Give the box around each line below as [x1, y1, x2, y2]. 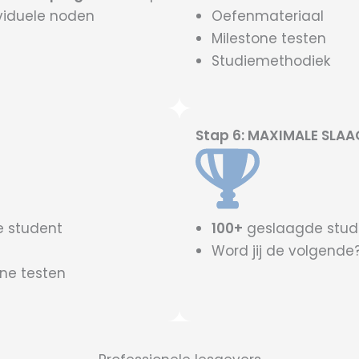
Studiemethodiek [212, 50, 330, 71]
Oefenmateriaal [212, 6, 324, 26]
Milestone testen [212, 28, 326, 48]
